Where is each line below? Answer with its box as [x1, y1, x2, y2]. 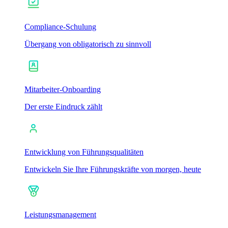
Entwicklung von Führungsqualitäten [24, 147, 144, 156]
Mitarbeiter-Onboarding [24, 84, 101, 94]
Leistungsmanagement [24, 210, 96, 219]
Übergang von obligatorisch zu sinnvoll [24, 39, 151, 48]
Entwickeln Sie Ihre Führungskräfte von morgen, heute [24, 164, 201, 174]
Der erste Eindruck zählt [24, 102, 102, 111]
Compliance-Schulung [24, 22, 96, 31]
